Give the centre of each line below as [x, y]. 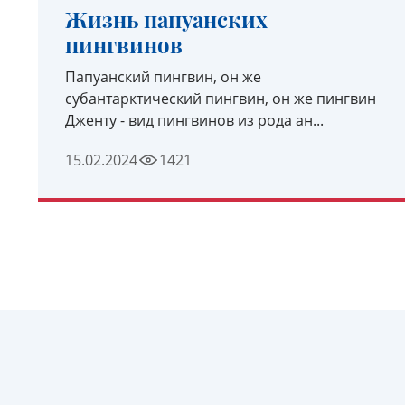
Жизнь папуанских [166, 19]
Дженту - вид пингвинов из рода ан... [194, 120]
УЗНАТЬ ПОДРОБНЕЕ [222, 202]
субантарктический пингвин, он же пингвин [221, 99]
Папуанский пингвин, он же [163, 77]
